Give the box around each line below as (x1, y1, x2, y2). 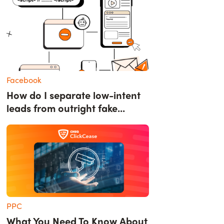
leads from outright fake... (6, 100, 125, 115)
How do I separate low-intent (6, 87, 141, 102)
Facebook (6, 73, 42, 85)
